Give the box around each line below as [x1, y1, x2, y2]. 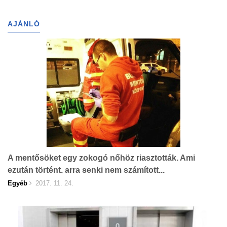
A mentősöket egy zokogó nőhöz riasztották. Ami [8, 154, 195, 163]
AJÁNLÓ [8, 20, 40, 28]
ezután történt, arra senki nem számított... [8, 166, 165, 175]
